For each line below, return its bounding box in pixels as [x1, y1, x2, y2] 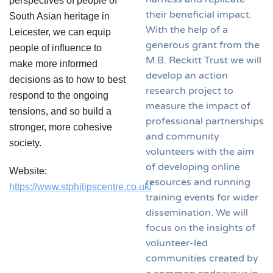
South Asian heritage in [9, 11, 110, 22]
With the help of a [146, 23, 228, 36]
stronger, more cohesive [9, 122, 112, 133]
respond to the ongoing [9, 90, 108, 101]
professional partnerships [146, 115, 264, 127]
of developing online [146, 160, 240, 173]
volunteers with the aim [146, 145, 254, 158]
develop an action [146, 69, 228, 82]
